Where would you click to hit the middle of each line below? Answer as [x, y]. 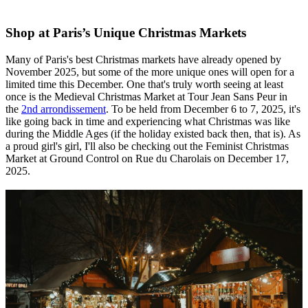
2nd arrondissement [64, 109]
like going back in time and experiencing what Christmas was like [148, 121]
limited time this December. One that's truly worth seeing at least [144, 84]
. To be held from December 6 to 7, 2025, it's [203, 109]
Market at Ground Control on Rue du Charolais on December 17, [147, 158]
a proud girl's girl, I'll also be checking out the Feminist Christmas [147, 146]
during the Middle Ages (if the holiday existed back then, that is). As [153, 133]
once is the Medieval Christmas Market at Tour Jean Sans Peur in [146, 96]
